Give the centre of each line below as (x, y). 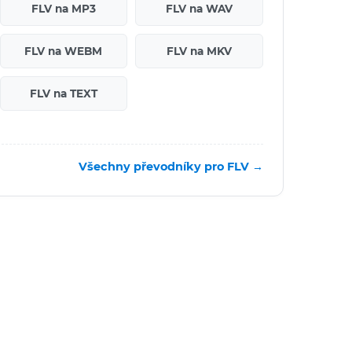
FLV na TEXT (63, 93)
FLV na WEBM (64, 51)
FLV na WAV (200, 8)
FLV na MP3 (63, 8)
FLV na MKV (200, 51)
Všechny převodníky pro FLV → (171, 166)
